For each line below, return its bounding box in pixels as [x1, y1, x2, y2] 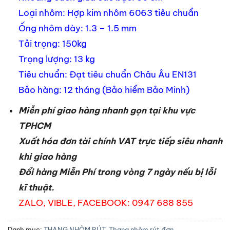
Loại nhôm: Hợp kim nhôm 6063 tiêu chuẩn [18, 7, 199, 18]
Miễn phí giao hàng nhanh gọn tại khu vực [18, 104, 196, 116]
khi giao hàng [18, 150, 76, 162]
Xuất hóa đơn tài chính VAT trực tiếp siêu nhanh [18, 135, 222, 146]
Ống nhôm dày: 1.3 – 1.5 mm [18, 23, 137, 33]
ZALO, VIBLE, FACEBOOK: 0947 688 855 [18, 197, 193, 208]
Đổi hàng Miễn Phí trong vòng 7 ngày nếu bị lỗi [18, 166, 216, 177]
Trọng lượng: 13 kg [18, 53, 95, 64]
